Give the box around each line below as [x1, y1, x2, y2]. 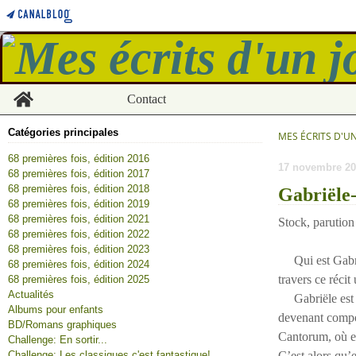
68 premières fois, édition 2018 [8, 183, 149, 195]
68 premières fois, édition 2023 [8, 243, 149, 255]
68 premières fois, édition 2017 [8, 168, 149, 180]
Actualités [8, 288, 54, 300]
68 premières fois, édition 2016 [8, 153, 149, 164]
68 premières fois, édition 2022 [8, 228, 149, 240]
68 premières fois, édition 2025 [8, 273, 149, 285]
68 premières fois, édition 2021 [8, 213, 149, 225]
